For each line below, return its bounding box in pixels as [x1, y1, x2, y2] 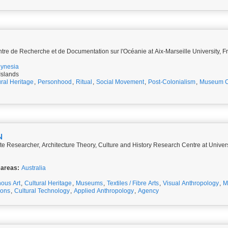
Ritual [76, 78, 92, 85]
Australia [21, 164, 46, 172]
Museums [76, 180, 103, 187]
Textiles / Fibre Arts [107, 180, 159, 187]
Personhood [38, 78, 72, 85]
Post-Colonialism [148, 78, 195, 85]
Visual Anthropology [163, 180, 219, 187]
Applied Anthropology [74, 187, 134, 194]
